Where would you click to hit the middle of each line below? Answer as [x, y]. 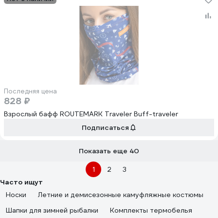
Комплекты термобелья [151, 210]
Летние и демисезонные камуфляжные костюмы [121, 195]
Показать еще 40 [109, 151]
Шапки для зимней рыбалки [52, 210]
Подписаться [105, 127]
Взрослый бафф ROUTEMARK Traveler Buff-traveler [91, 114]
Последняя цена [30, 91]
